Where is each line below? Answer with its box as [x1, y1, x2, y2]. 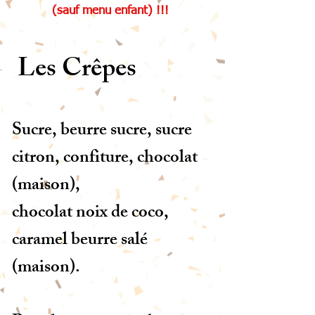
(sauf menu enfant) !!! [52, 5, 169, 17]
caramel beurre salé [12, 226, 148, 257]
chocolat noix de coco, [12, 198, 169, 229]
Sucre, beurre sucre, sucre [12, 116, 192, 147]
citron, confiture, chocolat [12, 143, 198, 174]
